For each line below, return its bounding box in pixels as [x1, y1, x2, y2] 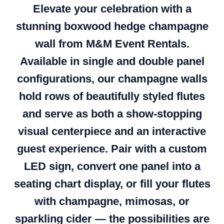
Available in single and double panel [19, 54, 204, 67]
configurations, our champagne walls [16, 72, 207, 85]
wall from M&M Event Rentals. [34, 37, 189, 50]
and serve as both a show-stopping [22, 107, 202, 120]
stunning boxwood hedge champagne [15, 19, 208, 32]
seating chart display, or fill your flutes [13, 177, 210, 190]
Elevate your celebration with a [32, 2, 191, 15]
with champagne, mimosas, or [34, 194, 189, 207]
